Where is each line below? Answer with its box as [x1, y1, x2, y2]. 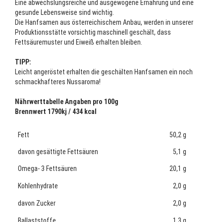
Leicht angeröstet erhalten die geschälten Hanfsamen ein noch [15, 68, 193, 76]
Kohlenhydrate [15, 182, 58, 190]
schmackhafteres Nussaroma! [15, 78, 101, 86]
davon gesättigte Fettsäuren [15, 148, 98, 156]
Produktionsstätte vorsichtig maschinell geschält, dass [15, 28, 171, 36]
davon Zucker [15, 199, 55, 207]
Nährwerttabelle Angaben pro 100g [15, 98, 118, 106]
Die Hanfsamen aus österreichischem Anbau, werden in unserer [15, 18, 193, 26]
